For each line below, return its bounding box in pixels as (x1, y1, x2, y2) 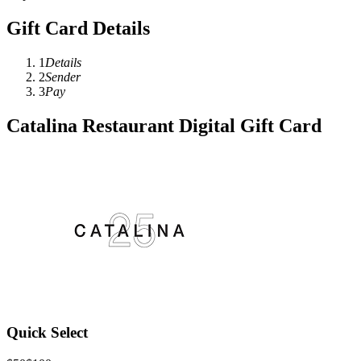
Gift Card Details (6, 17, 150, 39)
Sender (45, 69, 81, 84)
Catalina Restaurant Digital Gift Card (6, 114, 322, 136)
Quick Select (6, 324, 88, 342)
